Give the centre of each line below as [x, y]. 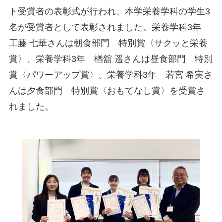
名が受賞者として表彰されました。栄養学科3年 [109, 28]
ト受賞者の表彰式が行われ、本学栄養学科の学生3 [109, 12]
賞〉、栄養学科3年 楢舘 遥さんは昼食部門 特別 [111, 59]
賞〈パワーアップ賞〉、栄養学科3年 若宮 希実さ [111, 75]
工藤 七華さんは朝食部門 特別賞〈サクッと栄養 [108, 43]
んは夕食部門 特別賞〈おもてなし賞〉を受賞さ [107, 91]
